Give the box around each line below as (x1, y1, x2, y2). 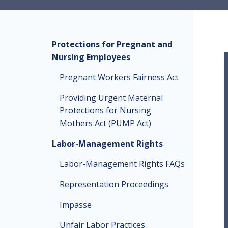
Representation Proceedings (60, 179, 168, 190)
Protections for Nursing (60, 105, 151, 116)
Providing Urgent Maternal (60, 92, 163, 103)
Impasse (60, 199, 92, 210)
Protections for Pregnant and (52, 39, 173, 50)
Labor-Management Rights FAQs (60, 158, 185, 169)
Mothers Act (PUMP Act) (60, 118, 151, 129)
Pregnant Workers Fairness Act (60, 72, 179, 83)
